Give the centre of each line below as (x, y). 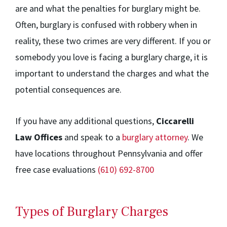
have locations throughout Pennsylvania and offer (109, 153)
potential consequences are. (68, 89)
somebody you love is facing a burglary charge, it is (111, 57)
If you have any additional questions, (86, 121)
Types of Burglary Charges (92, 212)
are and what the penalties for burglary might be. (108, 8)
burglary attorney (155, 137)
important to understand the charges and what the (112, 73)
